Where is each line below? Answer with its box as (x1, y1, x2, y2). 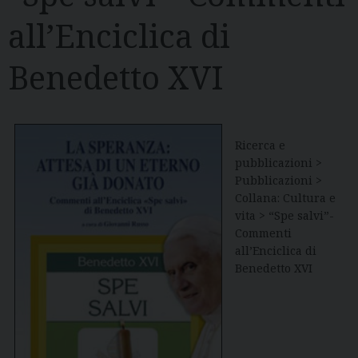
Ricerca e (235, 137, 285, 153)
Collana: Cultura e (235, 190, 336, 206)
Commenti (235, 225, 292, 241)
